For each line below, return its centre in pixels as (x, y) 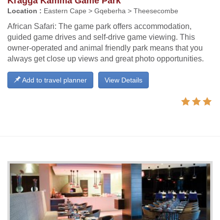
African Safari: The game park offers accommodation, (99, 26)
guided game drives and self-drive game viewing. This (101, 37)
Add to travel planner (54, 80)
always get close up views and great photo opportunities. (106, 58)
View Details (124, 80)
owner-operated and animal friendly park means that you (105, 48)
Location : (25, 11)
